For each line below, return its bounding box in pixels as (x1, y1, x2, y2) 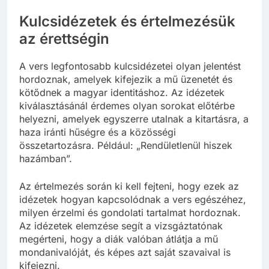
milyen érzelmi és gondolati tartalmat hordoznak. (19, 206, 241, 219)
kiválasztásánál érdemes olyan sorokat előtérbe (19, 99, 235, 112)
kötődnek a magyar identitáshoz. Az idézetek (19, 86, 225, 98)
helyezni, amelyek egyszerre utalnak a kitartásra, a (19, 112, 249, 125)
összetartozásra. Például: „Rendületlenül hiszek (19, 139, 232, 151)
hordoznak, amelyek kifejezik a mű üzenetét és (19, 73, 232, 85)
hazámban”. (19, 152, 72, 165)
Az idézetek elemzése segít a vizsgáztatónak (19, 219, 223, 232)
